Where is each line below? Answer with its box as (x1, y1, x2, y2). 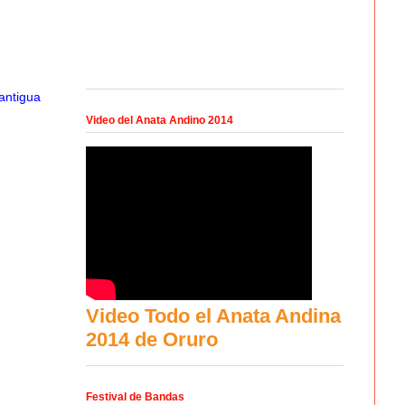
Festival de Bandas (85, 390, 184, 403)
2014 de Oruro (85, 327, 218, 351)
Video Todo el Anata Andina (85, 304, 341, 327)
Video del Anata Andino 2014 (85, 113, 233, 127)
